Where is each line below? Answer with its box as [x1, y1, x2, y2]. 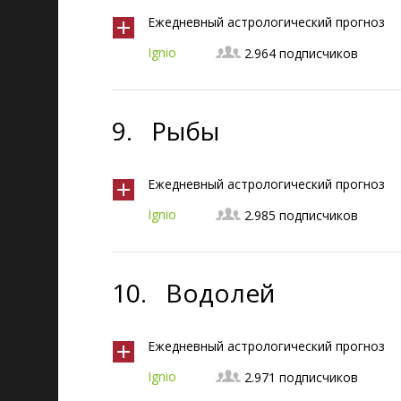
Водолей [166, 276, 275, 310]
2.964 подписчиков [244, 45, 358, 62]
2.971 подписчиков [244, 369, 358, 386]
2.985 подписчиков [244, 207, 358, 224]
